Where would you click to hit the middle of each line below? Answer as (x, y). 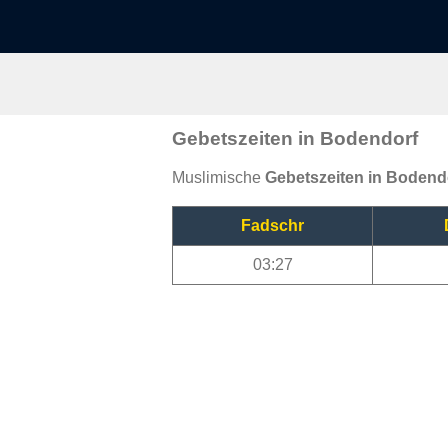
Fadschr (272, 225)
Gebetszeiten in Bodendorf (295, 138)
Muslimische (218, 177)
